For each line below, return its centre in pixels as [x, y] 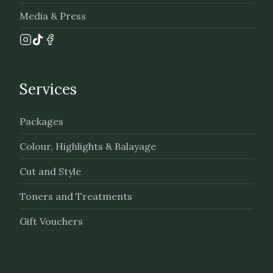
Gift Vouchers [51, 221]
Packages [41, 121]
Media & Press [53, 16]
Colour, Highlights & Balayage [88, 146]
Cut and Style [50, 171]
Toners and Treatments [76, 196]
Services [48, 89]
